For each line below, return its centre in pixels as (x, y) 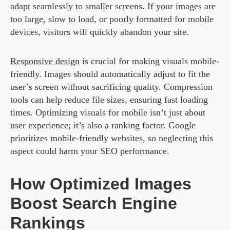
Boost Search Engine (94, 204)
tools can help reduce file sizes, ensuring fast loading (109, 100)
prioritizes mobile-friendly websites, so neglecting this (112, 138)
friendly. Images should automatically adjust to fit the (110, 74)
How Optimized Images (101, 184)
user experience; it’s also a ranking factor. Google (103, 126)
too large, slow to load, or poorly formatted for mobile (112, 19)
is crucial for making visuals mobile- (149, 61)
